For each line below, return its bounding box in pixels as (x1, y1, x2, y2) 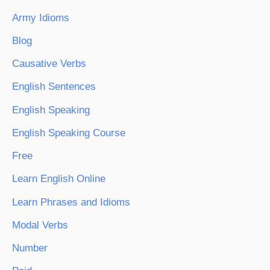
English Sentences (12, 81, 96, 93)
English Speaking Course (12, 127, 125, 139)
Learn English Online (12, 173, 105, 185)
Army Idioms (12, 11, 69, 24)
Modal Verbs (12, 219, 68, 231)
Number (12, 242, 48, 254)
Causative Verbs (12, 58, 86, 70)
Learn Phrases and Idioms (12, 196, 130, 208)
